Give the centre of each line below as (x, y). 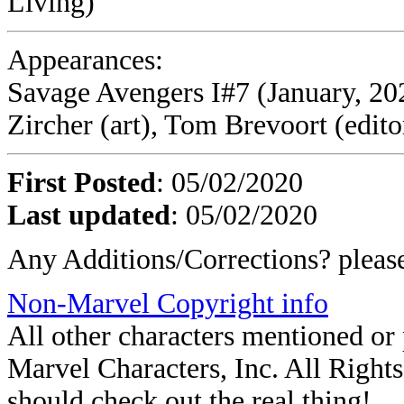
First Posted (82, 183)
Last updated (89, 215)
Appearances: (85, 60)
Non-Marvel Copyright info (168, 303)
